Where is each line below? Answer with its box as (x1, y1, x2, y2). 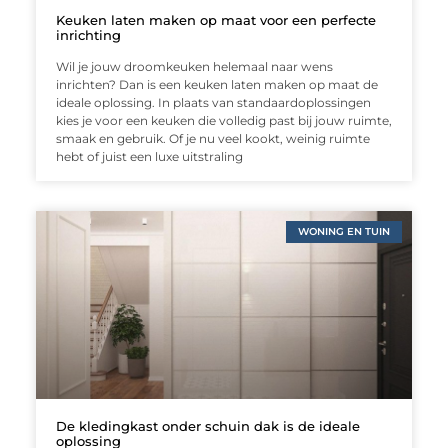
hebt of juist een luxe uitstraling (55, 148, 243, 164)
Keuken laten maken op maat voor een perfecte (55, 11, 376, 28)
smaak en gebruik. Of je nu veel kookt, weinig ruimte (55, 130, 370, 146)
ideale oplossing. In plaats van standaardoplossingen (55, 94, 371, 110)
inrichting (55, 26, 121, 43)
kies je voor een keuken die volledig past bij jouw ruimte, (55, 112, 392, 128)
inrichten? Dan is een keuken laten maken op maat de (55, 76, 378, 92)
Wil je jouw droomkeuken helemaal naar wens (55, 58, 333, 74)
